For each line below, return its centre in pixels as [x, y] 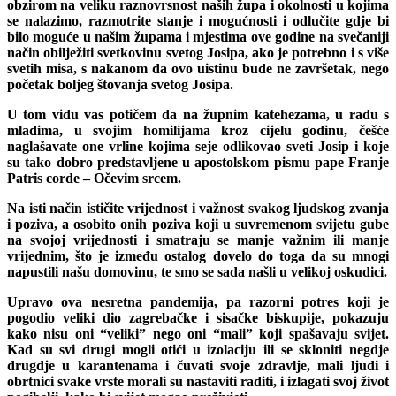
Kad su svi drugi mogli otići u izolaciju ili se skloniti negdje [198, 349]
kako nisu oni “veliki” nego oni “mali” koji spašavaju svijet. [198, 333]
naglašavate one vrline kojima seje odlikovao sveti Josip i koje [198, 146]
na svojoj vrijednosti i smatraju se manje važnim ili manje [198, 240]
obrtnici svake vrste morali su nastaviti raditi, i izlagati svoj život [198, 381]
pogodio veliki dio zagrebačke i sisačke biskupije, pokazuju [198, 317]
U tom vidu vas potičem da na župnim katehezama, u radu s [198, 114]
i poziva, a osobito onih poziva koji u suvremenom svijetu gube [198, 224]
